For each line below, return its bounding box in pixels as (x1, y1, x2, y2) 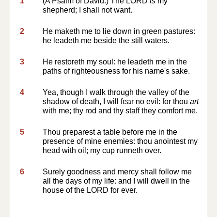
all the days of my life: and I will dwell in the (43, 177, 190, 185)
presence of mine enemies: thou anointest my (43, 137, 198, 145)
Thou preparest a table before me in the (43, 128, 177, 136)
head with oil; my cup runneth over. (43, 146, 161, 155)
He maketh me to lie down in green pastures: (43, 27, 195, 35)
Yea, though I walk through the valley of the (43, 88, 189, 96)
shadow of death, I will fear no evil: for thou (43, 97, 190, 106)
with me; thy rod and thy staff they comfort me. (43, 107, 198, 115)
